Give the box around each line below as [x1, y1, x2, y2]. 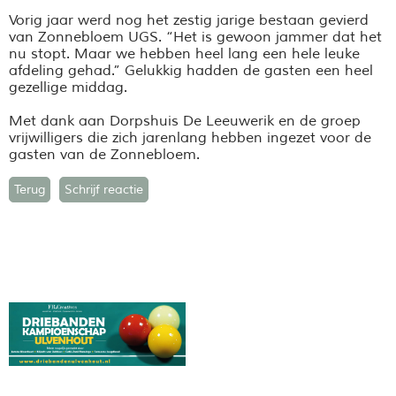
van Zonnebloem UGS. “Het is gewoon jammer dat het [9, 27, 382, 46]
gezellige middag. [9, 78, 127, 96]
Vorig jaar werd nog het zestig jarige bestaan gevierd [9, 11, 369, 29]
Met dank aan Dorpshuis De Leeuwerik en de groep [9, 111, 361, 130]
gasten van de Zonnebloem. [9, 145, 200, 164]
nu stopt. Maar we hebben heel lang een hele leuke [9, 44, 360, 63]
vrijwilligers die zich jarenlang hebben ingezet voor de [9, 128, 371, 147]
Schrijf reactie [65, 181, 143, 197]
